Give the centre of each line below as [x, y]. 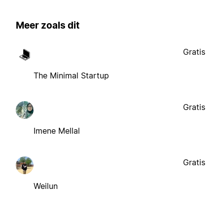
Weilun [46, 186]
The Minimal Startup [71, 75]
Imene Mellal [57, 130]
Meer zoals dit [48, 26]
